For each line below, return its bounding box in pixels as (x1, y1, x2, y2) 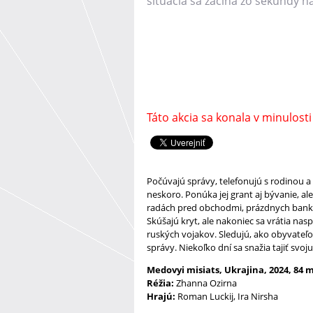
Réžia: (147, 276, 174, 289)
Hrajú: (147, 289, 177, 303)
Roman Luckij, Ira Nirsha (177, 289, 278, 303)
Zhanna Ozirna (174, 276, 237, 289)
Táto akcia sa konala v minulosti (147, 109, 312, 125)
